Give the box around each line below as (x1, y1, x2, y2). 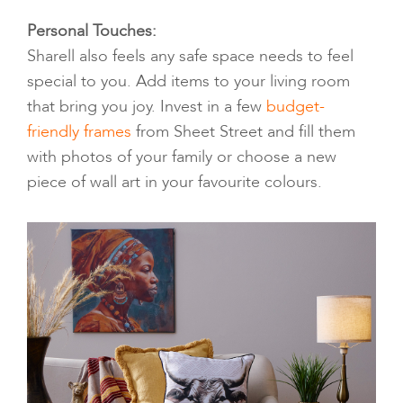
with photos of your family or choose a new (27, 146, 336, 169)
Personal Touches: (27, 20, 157, 43)
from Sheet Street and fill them (131, 121, 355, 144)
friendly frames (27, 121, 131, 144)
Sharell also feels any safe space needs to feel (27, 45, 354, 68)
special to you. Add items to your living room (27, 70, 350, 94)
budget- (266, 95, 325, 119)
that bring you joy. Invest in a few (27, 95, 266, 119)
